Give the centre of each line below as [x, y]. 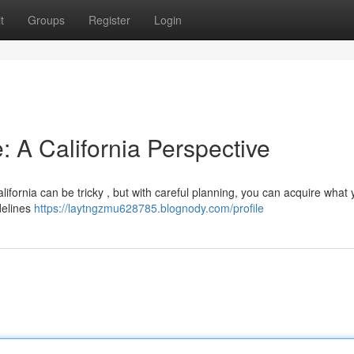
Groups [46, 20]
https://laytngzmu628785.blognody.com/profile [149, 208]
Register [109, 20]
